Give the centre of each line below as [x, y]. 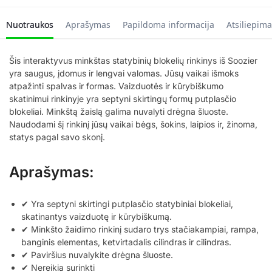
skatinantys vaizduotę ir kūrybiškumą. [97, 216]
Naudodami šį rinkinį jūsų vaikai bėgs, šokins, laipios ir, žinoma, [133, 124]
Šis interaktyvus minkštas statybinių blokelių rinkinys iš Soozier [133, 60]
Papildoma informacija [168, 24]
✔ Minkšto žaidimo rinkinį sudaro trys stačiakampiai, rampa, [140, 229]
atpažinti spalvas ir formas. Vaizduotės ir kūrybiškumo [116, 86]
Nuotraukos [30, 24]
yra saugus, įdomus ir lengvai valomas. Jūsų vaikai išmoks [124, 73]
